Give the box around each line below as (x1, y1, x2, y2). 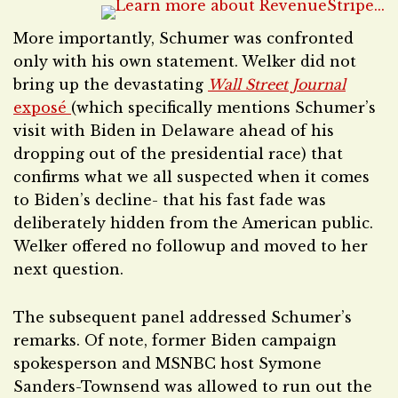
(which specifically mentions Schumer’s (71, 99, 376, 116)
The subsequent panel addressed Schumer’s (13, 308, 352, 326)
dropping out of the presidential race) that (13, 145, 343, 163)
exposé (13, 99, 71, 116)
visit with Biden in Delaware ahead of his (13, 122, 334, 139)
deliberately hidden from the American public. (13, 214, 373, 232)
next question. (13, 260, 123, 278)
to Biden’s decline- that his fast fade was (13, 191, 326, 209)
